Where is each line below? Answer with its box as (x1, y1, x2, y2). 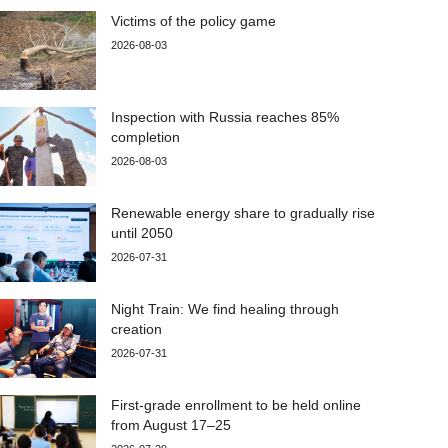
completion (111, 128, 181, 145)
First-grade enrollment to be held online (111, 396, 362, 413)
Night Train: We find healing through (111, 300, 340, 317)
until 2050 (111, 224, 174, 241)
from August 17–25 (111, 416, 232, 433)
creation (111, 320, 167, 337)
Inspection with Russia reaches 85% (111, 108, 340, 125)
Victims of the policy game (111, 12, 281, 29)
